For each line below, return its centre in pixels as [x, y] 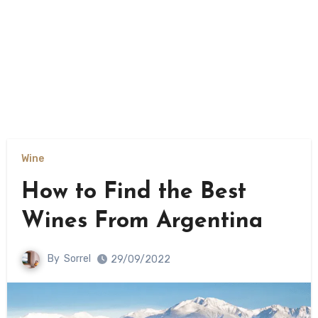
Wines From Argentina [142, 221]
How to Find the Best [133, 192]
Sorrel [77, 259]
